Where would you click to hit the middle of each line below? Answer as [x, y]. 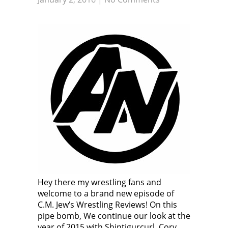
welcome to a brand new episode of [106, 193]
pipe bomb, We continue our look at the [114, 216]
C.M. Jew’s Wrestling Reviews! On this [107, 205]
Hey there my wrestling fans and [99, 182]
